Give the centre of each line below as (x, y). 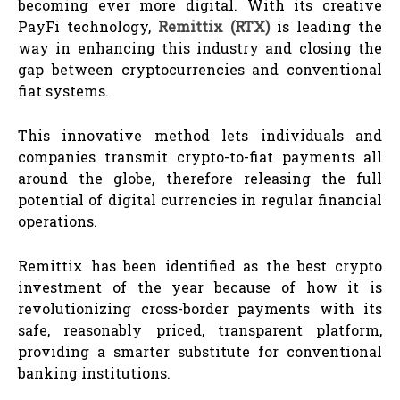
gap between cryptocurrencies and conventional (200, 69)
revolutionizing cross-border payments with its (200, 308)
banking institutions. (94, 372)
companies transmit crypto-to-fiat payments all (200, 156)
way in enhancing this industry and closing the (200, 47)
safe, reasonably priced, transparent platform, (200, 329)
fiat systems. (63, 90)
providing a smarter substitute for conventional (200, 351)
